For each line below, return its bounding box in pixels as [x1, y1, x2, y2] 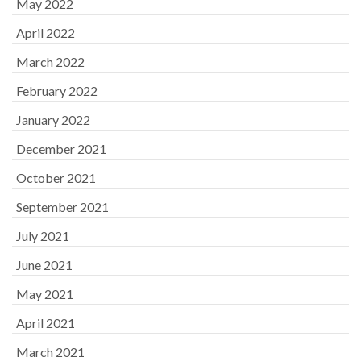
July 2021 [16, 227, 69, 243]
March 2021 [16, 343, 85, 359]
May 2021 [16, 285, 73, 301]
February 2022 [16, 82, 98, 98]
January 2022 [16, 111, 90, 127]
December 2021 [16, 140, 106, 156]
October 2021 [16, 169, 96, 185]
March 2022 [16, 53, 85, 69]
